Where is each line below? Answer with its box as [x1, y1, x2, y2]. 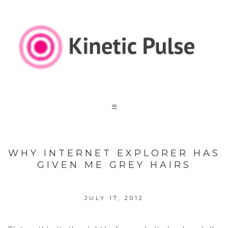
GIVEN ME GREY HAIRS [37, 159, 191, 170]
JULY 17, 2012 [84, 194, 144, 202]
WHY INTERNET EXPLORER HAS [8, 147, 220, 159]
